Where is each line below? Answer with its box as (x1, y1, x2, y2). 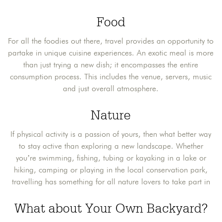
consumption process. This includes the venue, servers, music (10, 72, 212, 82)
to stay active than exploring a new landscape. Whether (18, 141, 203, 151)
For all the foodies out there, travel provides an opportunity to (8, 36, 214, 46)
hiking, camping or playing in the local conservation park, (14, 165, 208, 175)
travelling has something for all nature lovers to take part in (11, 177, 210, 187)
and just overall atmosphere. (63, 84, 159, 94)
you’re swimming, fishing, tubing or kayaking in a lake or (15, 153, 206, 163)
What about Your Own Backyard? (14, 201, 208, 217)
